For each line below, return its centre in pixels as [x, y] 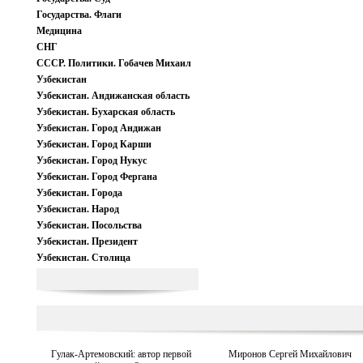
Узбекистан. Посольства [89, 225]
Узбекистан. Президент [87, 241]
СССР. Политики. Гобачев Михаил [113, 63]
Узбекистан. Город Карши [94, 144]
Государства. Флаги [79, 15]
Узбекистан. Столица [83, 258]
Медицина [59, 31]
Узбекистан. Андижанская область [113, 96]
